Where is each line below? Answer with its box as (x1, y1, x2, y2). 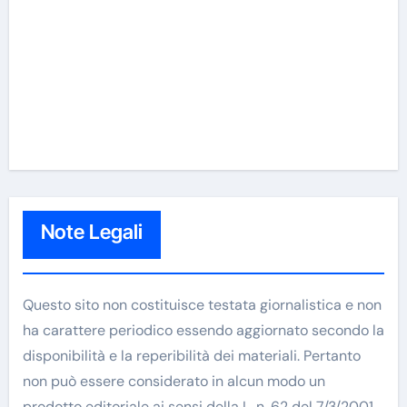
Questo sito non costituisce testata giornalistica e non (22, 294, 382, 314)
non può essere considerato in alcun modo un (22, 371, 325, 391)
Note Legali (40, 219, 143, 243)
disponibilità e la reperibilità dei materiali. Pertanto (22, 345, 361, 365)
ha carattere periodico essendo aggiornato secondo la (22, 320, 384, 340)
